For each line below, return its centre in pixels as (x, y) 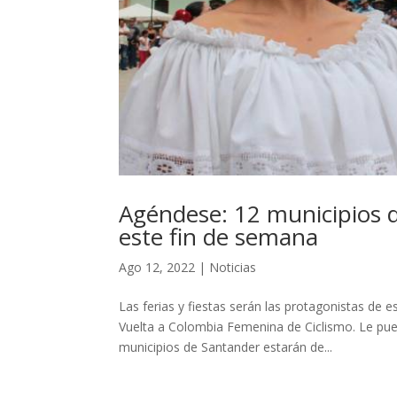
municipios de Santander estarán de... (226, 346)
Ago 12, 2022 (157, 267)
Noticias (233, 267)
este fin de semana (219, 236)
